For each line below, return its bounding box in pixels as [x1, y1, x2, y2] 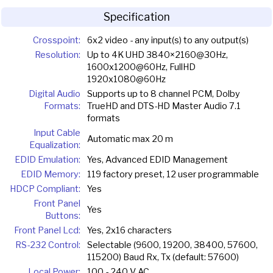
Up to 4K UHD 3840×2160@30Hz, [87, 49, 228, 61]
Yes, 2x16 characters [87, 225, 172, 236]
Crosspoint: [33, 35, 80, 46]
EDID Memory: [21, 169, 80, 180]
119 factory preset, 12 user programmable [87, 169, 259, 180]
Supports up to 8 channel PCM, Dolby [87, 88, 240, 100]
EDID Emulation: [15, 154, 80, 166]
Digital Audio [29, 88, 80, 100]
